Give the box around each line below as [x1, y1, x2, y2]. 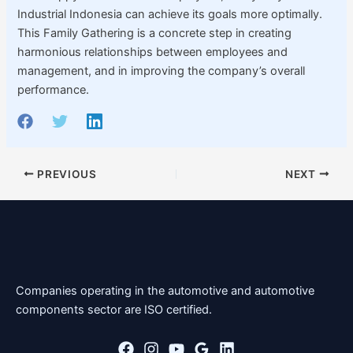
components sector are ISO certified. [16, 302, 212, 317]
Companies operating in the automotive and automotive [16, 283, 314, 298]
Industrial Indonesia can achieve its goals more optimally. [17, 7, 323, 22]
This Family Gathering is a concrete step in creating [17, 26, 292, 41]
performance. [17, 83, 90, 98]
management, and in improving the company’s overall [17, 64, 306, 79]
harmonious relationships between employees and [17, 45, 288, 60]
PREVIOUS [34, 167, 97, 180]
